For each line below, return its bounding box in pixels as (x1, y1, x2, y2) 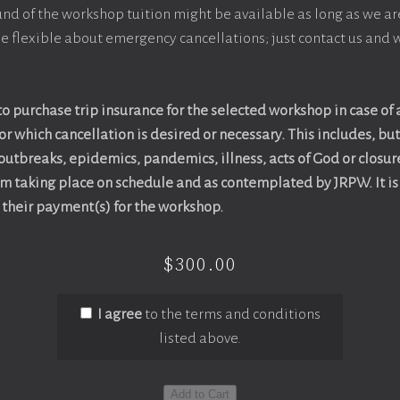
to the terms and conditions (141, 306, 321, 322)
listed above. (159, 330, 241, 346)
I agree (96, 306, 142, 322)
